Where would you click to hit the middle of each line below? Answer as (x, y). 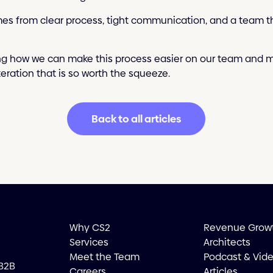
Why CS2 (90, 227)
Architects (227, 242)
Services (89, 242)
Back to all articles (136, 119)
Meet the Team (104, 257)
